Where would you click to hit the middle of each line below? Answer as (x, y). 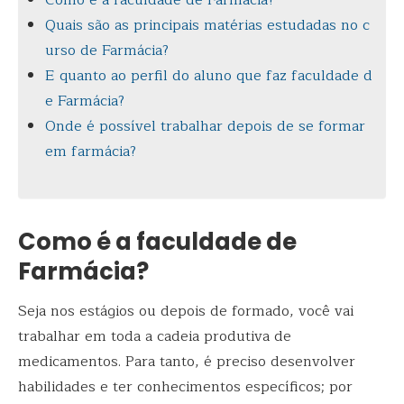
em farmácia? (91, 152)
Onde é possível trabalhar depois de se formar (206, 127)
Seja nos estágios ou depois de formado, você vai (186, 312)
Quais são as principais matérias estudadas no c (208, 26)
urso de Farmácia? (107, 51)
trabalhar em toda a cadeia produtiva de (155, 337)
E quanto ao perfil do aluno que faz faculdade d (209, 76)
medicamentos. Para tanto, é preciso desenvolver (187, 362)
